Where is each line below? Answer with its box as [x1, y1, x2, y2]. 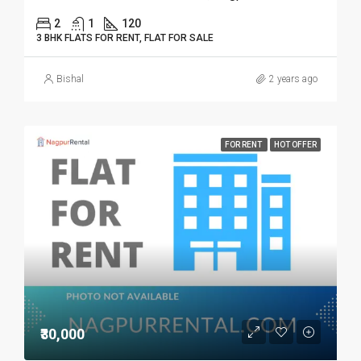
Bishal [56, 73, 84, 85]
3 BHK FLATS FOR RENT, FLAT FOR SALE [36, 31, 214, 44]
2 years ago [269, 73, 317, 85]
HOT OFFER [274, 139, 317, 149]
